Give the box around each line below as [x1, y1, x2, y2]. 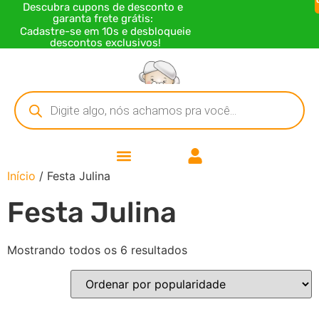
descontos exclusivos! [50, 36, 162, 49]
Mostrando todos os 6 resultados [7, 243, 187, 257]
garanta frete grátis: [53, 12, 154, 25]
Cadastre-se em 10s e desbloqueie [20, 25, 192, 38]
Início [7, 169, 36, 183]
